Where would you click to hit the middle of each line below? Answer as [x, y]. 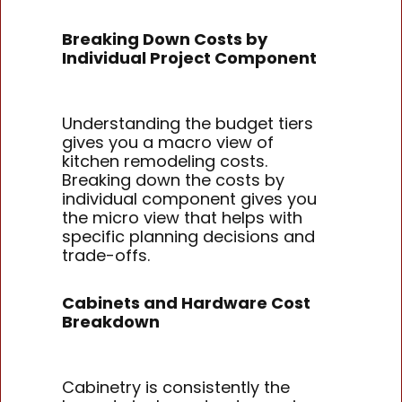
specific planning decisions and [189, 237]
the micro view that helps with [183, 218]
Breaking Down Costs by [165, 39]
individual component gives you [190, 199]
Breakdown [111, 321]
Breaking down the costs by [174, 180]
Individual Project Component [190, 57]
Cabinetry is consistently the [176, 388]
